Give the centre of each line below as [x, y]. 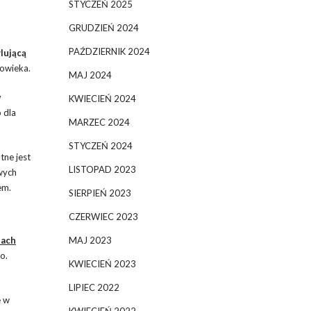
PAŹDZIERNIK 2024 [109, 51]
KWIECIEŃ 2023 [102, 264]
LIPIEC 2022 [94, 287]
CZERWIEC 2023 [103, 217]
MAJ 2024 [90, 75]
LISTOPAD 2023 [102, 169]
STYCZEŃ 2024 [100, 146]
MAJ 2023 [90, 240]
